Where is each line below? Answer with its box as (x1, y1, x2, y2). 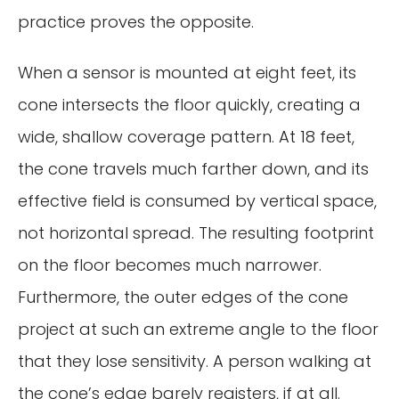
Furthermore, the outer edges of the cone (18, 286, 348, 309)
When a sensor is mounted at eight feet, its (18, 61, 356, 85)
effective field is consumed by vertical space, (18, 190, 377, 213)
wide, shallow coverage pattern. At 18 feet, (18, 126, 354, 149)
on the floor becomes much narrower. (18, 254, 322, 277)
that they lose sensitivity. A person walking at (18, 350, 371, 373)
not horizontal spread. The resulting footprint (18, 222, 374, 245)
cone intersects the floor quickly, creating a (18, 94, 361, 117)
